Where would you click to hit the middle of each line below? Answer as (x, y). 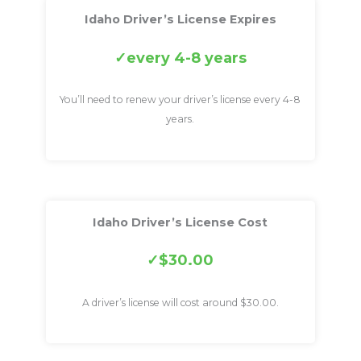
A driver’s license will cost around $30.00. (180, 302)
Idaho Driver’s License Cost (180, 222)
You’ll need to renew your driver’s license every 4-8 (180, 100)
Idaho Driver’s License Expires (180, 20)
